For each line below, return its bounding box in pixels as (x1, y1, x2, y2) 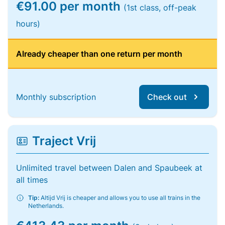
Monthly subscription (16, 92, 96, 102)
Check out (147, 92, 187, 102)
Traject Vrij (32, 134, 96, 148)
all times (16, 175, 48, 185)
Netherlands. (28, 202, 64, 209)
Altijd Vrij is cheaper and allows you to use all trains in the (39, 194, 200, 201)
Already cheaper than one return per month (16, 49, 182, 59)
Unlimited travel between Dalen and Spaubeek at (16, 163, 202, 173)
